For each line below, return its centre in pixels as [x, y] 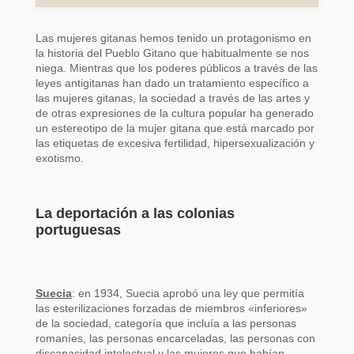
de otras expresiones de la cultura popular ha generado [174, 113]
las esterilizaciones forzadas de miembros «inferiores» [171, 308]
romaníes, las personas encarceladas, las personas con [175, 338]
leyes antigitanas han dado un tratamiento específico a [172, 83]
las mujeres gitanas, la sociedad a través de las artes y [172, 98]
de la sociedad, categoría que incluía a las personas [166, 323]
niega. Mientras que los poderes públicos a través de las [176, 68]
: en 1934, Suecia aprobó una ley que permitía [188, 293]
